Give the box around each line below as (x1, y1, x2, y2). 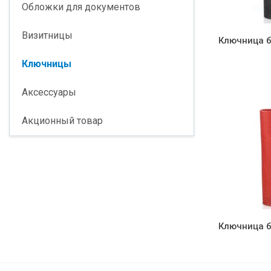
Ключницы (22, 58, 71, 70)
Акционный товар (22, 115, 103, 126)
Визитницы (22, 30, 73, 41)
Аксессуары (22, 87, 76, 98)
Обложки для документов (22, 1, 140, 13)
